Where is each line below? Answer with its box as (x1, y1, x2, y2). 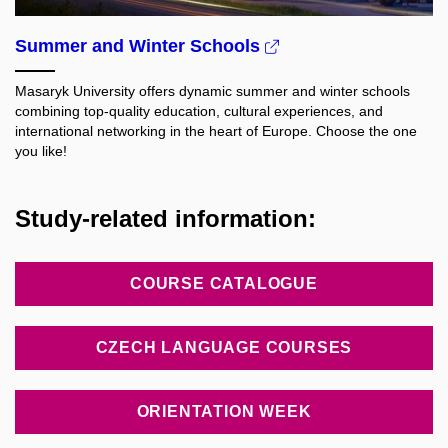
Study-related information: (15, 205, 316, 233)
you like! (15, 143, 67, 160)
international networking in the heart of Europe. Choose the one (15, 123, 417, 140)
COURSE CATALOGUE (130, 275, 318, 293)
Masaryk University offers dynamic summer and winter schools (15, 83, 410, 100)
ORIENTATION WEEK (136, 403, 312, 421)
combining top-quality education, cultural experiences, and (15, 103, 383, 120)
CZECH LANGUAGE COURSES (95, 339, 353, 357)
